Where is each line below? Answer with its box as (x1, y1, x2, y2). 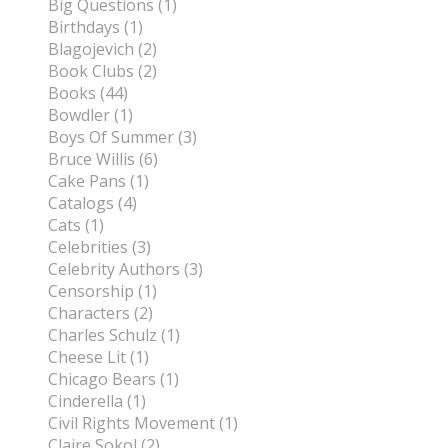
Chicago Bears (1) (48, 368, 179, 391)
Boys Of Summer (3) (48, 126, 197, 149)
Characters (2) (48, 302, 153, 325)
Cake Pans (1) (48, 170, 149, 193)
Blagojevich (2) (48, 38, 157, 61)
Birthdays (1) (48, 16, 143, 39)
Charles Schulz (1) (48, 324, 180, 347)
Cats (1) (48, 214, 104, 237)
